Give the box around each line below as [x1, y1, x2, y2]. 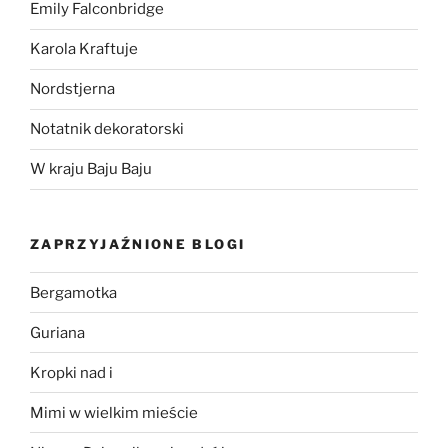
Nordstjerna [30, 80, 115, 99]
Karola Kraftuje [30, 40, 138, 59]
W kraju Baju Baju [30, 160, 152, 179]
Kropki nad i [30, 363, 113, 382]
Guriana [30, 323, 85, 342]
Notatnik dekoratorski [30, 120, 184, 139]
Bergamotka [30, 283, 117, 302]
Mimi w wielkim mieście [30, 403, 198, 422]
